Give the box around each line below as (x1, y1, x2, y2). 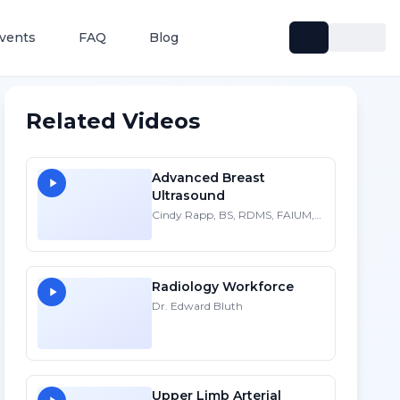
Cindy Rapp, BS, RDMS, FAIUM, (152, 208, 315, 221)
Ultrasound (152, 187, 226, 204)
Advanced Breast (152, 170, 266, 186)
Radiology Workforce (152, 279, 295, 295)
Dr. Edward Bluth (152, 299, 244, 312)
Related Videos (26, 108, 201, 134)
